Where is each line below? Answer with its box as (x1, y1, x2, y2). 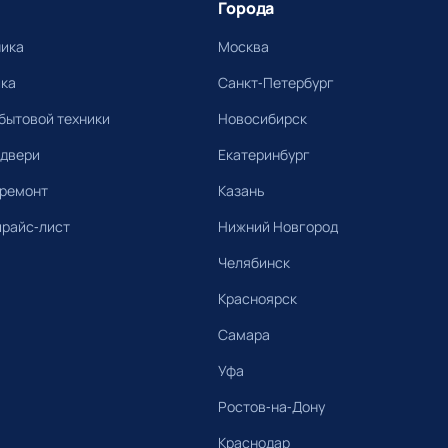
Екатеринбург (218, 145, 311, 165)
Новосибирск (218, 109, 308, 129)
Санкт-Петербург (218, 73, 335, 93)
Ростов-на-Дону (218, 397, 326, 417)
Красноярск (218, 289, 298, 309)
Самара (218, 325, 271, 345)
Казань (218, 181, 266, 201)
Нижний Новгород (218, 217, 339, 237)
